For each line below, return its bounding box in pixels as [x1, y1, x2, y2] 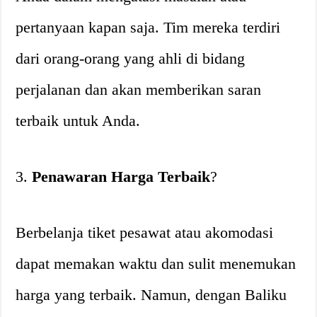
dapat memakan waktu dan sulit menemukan [16, 255, 296, 272]
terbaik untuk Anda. [16, 112, 141, 129]
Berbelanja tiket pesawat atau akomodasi [16, 224, 274, 241]
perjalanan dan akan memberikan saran [16, 81, 262, 98]
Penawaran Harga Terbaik [32, 168, 211, 185]
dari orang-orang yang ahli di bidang [16, 50, 246, 67]
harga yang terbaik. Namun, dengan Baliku [16, 286, 287, 304]
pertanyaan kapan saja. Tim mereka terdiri [16, 18, 281, 36]
